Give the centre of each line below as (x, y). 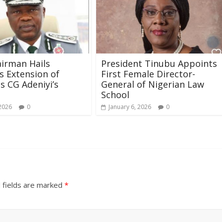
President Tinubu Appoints (159, 63)
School (115, 94)
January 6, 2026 (130, 107)
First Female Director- (148, 74)
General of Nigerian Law (153, 84)
